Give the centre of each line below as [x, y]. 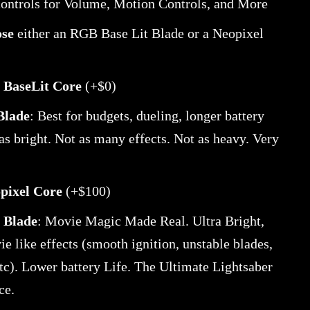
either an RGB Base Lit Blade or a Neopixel [139, 34]
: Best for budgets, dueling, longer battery [147, 116]
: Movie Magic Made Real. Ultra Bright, [151, 221]
